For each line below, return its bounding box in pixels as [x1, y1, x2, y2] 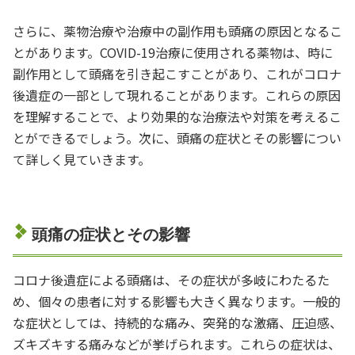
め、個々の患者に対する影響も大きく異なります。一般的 [13, 291, 341, 311]
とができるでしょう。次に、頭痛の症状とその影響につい [13, 128, 342, 147]
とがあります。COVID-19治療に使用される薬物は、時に [13, 42, 333, 62]
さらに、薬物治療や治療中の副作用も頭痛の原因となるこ [13, 21, 342, 40]
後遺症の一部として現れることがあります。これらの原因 [13, 85, 341, 105]
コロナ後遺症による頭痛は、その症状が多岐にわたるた [13, 269, 330, 289]
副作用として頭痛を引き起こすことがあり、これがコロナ [13, 63, 342, 83]
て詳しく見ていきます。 [13, 149, 151, 169]
